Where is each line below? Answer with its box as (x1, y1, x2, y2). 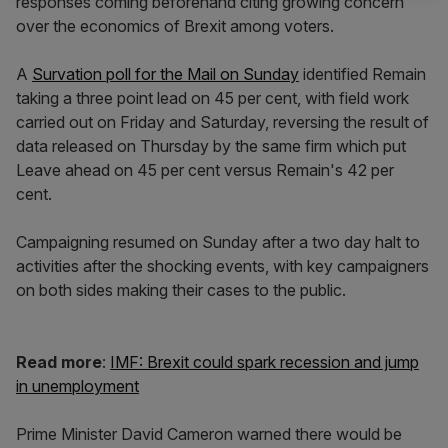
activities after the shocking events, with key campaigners (16, 256, 429, 276)
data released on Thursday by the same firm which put (16, 136, 406, 156)
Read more (16, 352, 102, 372)
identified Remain (299, 64, 426, 84)
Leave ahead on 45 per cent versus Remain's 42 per (16, 160, 394, 180)
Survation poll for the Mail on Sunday (32, 64, 299, 84)
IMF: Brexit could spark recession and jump (110, 352, 419, 372)
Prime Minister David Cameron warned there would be (16, 424, 402, 444)
